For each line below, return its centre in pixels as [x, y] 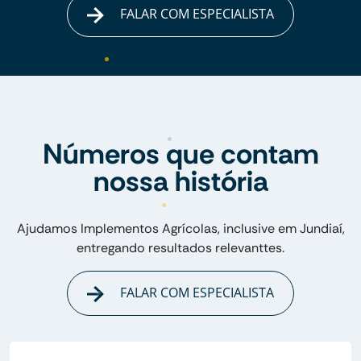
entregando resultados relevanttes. [180, 248]
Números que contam [180, 154]
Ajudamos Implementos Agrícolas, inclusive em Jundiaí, [180, 229]
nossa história [180, 182]
